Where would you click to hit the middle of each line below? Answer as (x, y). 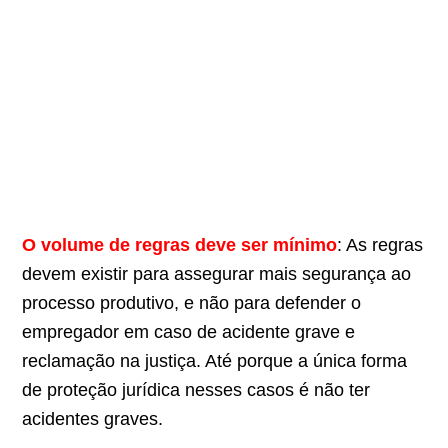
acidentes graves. (93, 419)
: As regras (380, 245)
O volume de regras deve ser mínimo (180, 245)
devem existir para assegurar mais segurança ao (217, 274)
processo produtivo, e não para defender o (192, 303)
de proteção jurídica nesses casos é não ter (196, 390)
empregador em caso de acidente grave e (189, 332)
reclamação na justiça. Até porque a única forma (215, 361)
